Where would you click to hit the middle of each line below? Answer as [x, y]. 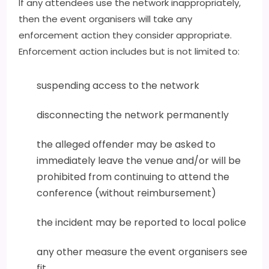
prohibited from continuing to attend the [133, 177]
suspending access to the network [118, 86]
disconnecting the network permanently [133, 115]
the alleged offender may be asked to [126, 144]
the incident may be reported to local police [142, 222]
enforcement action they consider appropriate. [125, 35]
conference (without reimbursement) [127, 193]
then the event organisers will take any [106, 19]
